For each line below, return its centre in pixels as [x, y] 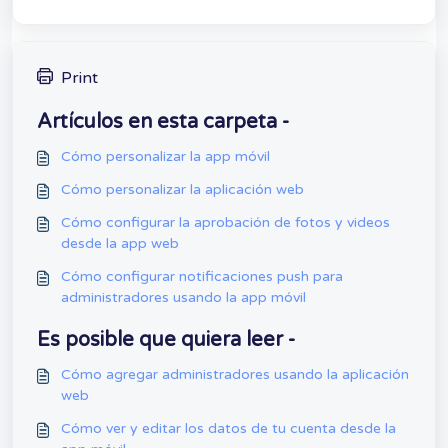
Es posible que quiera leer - [166, 339]
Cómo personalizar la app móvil [165, 156]
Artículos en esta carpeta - [163, 121]
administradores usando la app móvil [183, 297]
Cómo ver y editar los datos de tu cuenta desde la [228, 428]
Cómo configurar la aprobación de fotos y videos [225, 222]
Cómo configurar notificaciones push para [202, 276]
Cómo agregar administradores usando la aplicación [235, 374]
